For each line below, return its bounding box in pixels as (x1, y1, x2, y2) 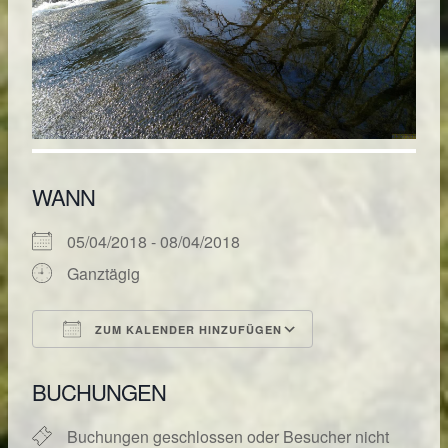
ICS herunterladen (67, 354, 197, 378)
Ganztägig (67, 262, 140, 286)
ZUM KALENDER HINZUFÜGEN (91, 322, 282, 338)
